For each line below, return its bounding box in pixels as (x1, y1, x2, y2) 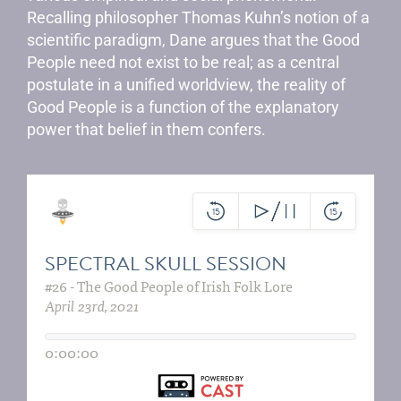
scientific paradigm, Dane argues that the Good (27, 30, 360, 49)
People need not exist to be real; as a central (27, 53, 339, 72)
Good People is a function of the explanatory (27, 98, 339, 116)
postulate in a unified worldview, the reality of (27, 75, 346, 94)
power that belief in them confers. (27, 120, 269, 139)
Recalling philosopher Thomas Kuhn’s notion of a (27, 8, 370, 27)
